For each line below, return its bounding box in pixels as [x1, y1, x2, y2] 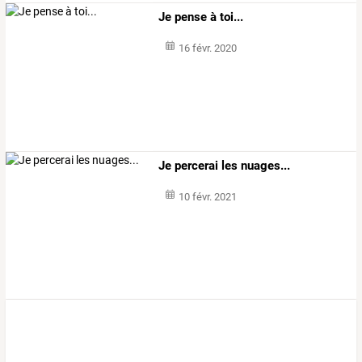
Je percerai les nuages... [158, 158, 291, 173]
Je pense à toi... [158, 10, 244, 25]
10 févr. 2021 [178, 190, 237, 203]
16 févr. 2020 [178, 42, 237, 55]
